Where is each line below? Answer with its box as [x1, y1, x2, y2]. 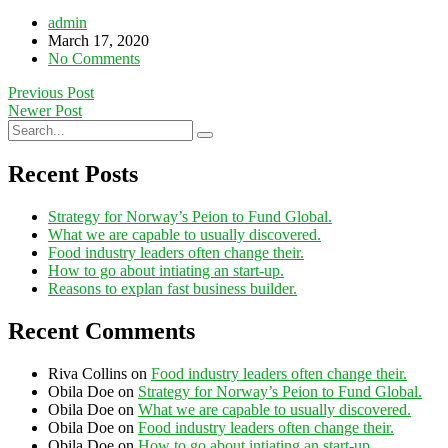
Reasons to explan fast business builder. [48, 279, 297, 297]
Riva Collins [48, 364, 127, 382]
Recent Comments [8, 317, 195, 344]
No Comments [48, 49, 140, 67]
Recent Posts [8, 160, 138, 187]
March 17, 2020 [48, 31, 149, 49]
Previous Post [8, 83, 94, 101]
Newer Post [8, 101, 82, 119]
